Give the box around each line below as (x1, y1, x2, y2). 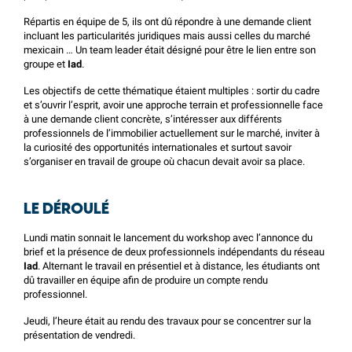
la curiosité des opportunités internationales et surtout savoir (24, 141, 291, 153)
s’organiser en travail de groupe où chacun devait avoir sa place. (24, 156, 305, 167)
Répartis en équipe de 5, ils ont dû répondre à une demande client (24, 16, 311, 27)
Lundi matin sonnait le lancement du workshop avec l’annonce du (24, 232, 313, 244)
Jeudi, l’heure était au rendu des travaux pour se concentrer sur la (24, 315, 311, 327)
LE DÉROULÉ (24, 201, 109, 218)
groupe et (24, 58, 68, 70)
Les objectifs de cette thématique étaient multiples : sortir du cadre (24, 85, 320, 97)
